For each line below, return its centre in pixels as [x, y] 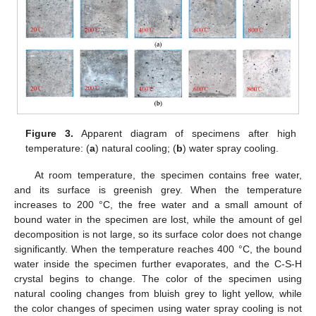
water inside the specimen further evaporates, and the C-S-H [158, 263]
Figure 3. [50, 133]
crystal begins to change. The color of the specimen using [158, 278]
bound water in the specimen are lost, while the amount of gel [158, 219]
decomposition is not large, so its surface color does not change [158, 234]
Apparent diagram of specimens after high [185, 133]
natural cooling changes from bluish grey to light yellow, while [158, 293]
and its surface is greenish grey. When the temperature [158, 189]
